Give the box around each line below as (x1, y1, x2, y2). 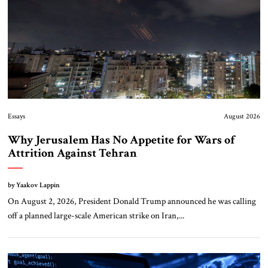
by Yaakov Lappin (7, 181, 60, 190)
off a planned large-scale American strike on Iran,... (7, 209, 184, 222)
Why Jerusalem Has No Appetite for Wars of (7, 132, 234, 148)
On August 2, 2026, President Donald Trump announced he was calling (7, 195, 256, 208)
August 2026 (224, 112, 261, 121)
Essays (7, 112, 25, 121)
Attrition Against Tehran (7, 145, 137, 162)
